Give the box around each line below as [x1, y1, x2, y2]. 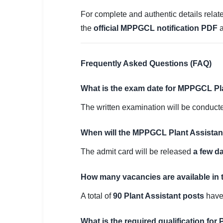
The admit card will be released [81, 147, 193, 156]
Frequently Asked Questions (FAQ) [81, 59, 212, 68]
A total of [81, 192, 113, 200]
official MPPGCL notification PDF [94, 24, 218, 32]
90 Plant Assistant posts [113, 192, 204, 200]
